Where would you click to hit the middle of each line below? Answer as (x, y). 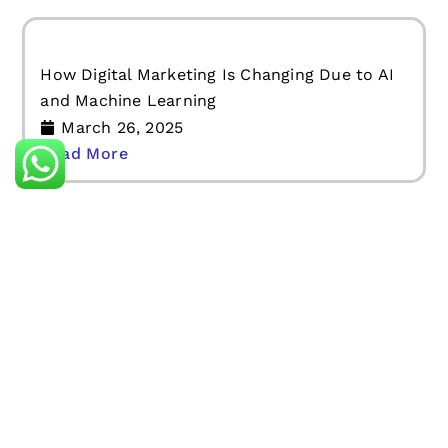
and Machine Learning (128, 253)
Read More (84, 306)
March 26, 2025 (122, 280)
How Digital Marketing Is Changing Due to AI (217, 227)
